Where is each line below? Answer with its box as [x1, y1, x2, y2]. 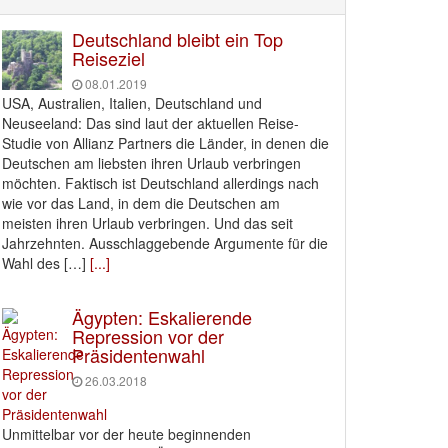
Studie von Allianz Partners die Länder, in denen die [2, 133, 329, 153]
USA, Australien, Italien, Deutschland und [2, 93, 262, 113]
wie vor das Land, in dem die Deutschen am [2, 193, 280, 213]
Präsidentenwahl [72, 342, 205, 368]
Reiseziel [72, 45, 145, 71]
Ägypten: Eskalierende [72, 304, 252, 330]
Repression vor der [72, 323, 224, 349]
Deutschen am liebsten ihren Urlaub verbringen [2, 153, 301, 173]
